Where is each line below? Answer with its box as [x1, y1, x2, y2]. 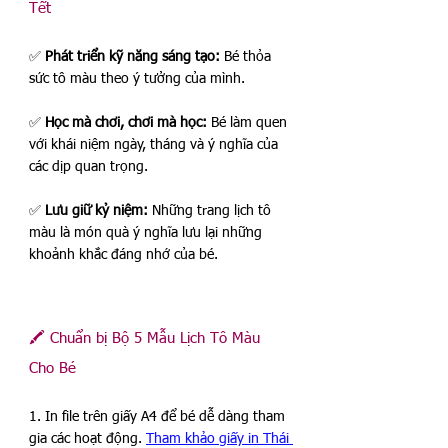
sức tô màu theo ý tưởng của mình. [29, 72, 245, 87]
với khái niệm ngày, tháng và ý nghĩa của [29, 138, 282, 153]
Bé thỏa [220, 50, 275, 65]
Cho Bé [29, 361, 81, 377]
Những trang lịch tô [148, 204, 275, 219]
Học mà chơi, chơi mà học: [45, 116, 207, 131]
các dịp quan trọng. [29, 160, 148, 175]
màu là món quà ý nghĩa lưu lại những [29, 226, 266, 241]
